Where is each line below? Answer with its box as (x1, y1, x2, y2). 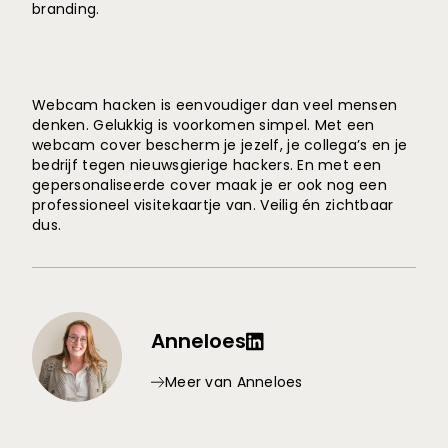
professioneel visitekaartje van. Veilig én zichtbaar (32, 195, 394, 215)
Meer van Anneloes (165, 372, 303, 392)
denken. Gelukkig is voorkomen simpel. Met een (32, 115, 375, 135)
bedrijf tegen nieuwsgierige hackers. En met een (32, 155, 382, 175)
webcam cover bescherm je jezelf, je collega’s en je (32, 135, 408, 155)
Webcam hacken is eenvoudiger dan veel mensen (32, 95, 398, 115)
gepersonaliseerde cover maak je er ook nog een (32, 175, 387, 195)
